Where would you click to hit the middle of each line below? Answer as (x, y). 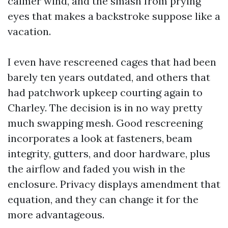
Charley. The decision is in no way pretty (105, 108)
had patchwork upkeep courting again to (105, 92)
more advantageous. (56, 215)
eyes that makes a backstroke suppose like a (114, 16)
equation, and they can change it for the (103, 199)
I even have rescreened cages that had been (112, 62)
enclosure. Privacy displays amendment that (114, 184)
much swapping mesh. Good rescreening (105, 123)
